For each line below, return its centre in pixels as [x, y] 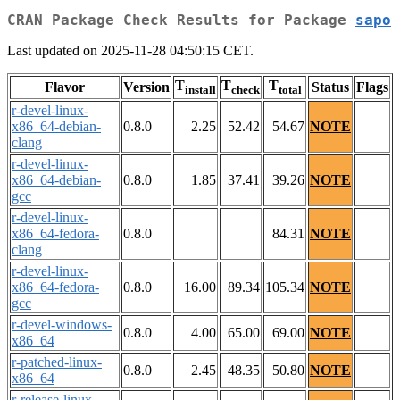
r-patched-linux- [57, 362]
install [200, 90]
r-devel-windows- [62, 325]
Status [330, 87]
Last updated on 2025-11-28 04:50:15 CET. [130, 51]
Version [146, 87]
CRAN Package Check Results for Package [181, 21]
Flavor [65, 87]
